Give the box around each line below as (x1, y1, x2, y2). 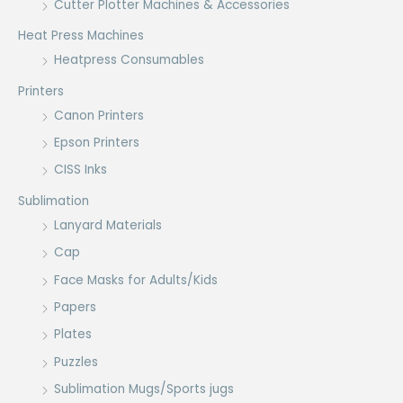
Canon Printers (54, 106, 144, 124)
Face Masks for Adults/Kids (54, 271, 218, 289)
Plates (54, 326, 92, 344)
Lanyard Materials (54, 216, 162, 234)
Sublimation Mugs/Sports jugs (54, 381, 234, 399)
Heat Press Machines (18, 27, 144, 45)
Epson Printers (54, 134, 139, 151)
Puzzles (54, 353, 98, 371)
